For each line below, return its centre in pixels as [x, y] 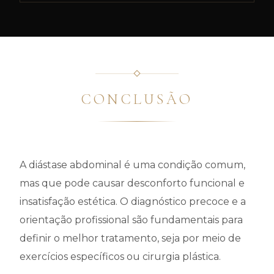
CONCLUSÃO [137, 99]
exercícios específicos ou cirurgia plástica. [120, 257]
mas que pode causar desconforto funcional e [132, 183]
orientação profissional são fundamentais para [131, 220]
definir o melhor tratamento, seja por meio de [130, 238]
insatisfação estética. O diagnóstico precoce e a [133, 202]
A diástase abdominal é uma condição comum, [132, 165]
